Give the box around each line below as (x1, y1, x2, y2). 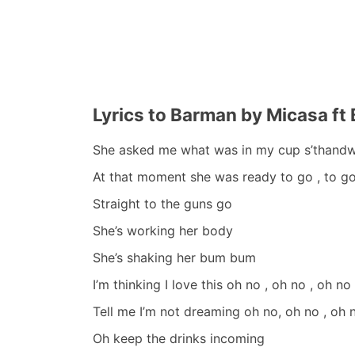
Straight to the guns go (93, 195, 232, 212)
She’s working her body (93, 222, 233, 239)
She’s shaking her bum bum (93, 249, 256, 265)
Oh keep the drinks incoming (93, 330, 265, 346)
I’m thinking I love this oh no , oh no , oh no (93, 276, 351, 292)
